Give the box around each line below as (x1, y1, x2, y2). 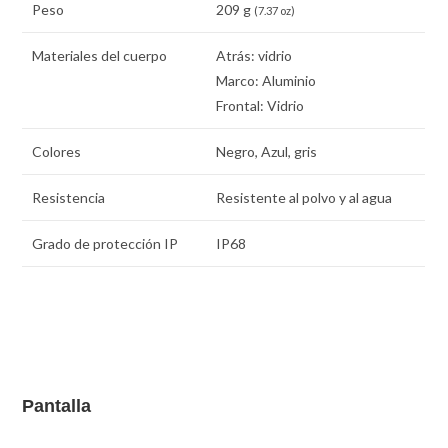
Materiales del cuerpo (32, 47, 168, 65)
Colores (32, 143, 82, 161)
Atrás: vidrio (216, 47, 293, 65)
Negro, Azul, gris (216, 143, 318, 161)
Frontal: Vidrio (216, 97, 305, 115)
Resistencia (32, 189, 106, 207)
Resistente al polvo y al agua (216, 189, 393, 207)
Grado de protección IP (32, 235, 179, 253)
